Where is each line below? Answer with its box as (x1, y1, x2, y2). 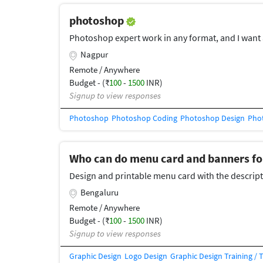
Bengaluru (80, 186, 119, 198)
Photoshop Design (180, 112, 245, 123)
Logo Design (124, 250, 167, 261)
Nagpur (80, 48, 108, 60)
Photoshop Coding (112, 112, 177, 123)
